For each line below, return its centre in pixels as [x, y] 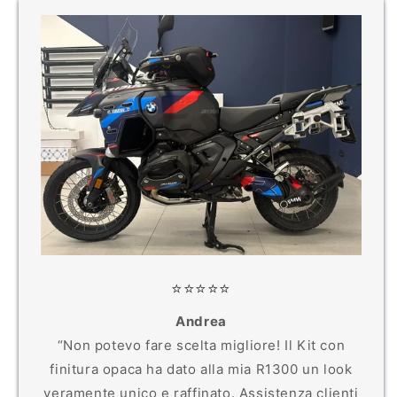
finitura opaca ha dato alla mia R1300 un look [201, 369]
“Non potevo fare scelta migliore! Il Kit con [201, 345]
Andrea [201, 321]
